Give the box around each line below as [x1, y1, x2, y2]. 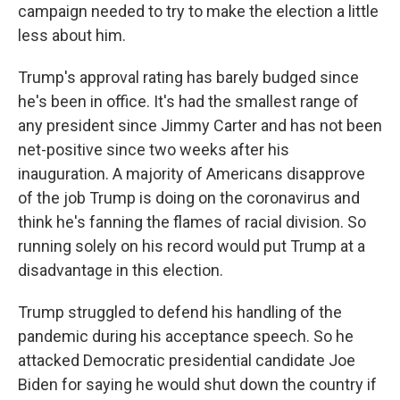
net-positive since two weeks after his [18, 139, 289, 159]
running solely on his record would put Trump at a [18, 236, 365, 255]
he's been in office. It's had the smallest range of [18, 91, 359, 111]
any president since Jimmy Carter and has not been [18, 115, 382, 135]
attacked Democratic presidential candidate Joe [18, 350, 355, 370]
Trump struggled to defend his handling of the [18, 302, 342, 321]
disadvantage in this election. [18, 260, 223, 279]
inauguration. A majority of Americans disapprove [18, 163, 365, 183]
